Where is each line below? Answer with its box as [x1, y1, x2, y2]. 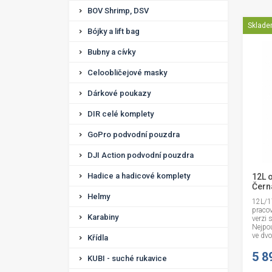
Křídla [87, 233, 108, 242]
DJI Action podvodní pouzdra [87, 151, 194, 160]
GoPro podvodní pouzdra [87, 130, 180, 139]
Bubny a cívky [87, 47, 135, 56]
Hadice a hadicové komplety [87, 171, 190, 180]
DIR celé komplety [87, 109, 154, 118]
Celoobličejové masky [87, 68, 167, 77]
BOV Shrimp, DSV [87, 6, 149, 15]
